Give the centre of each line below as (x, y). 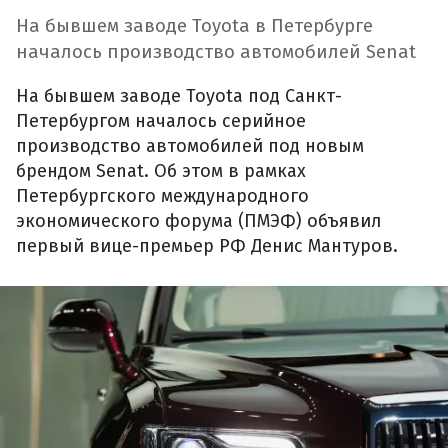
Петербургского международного (162, 195)
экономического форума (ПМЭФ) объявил (199, 220)
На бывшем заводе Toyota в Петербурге (194, 26)
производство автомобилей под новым (190, 145)
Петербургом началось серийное (161, 120)
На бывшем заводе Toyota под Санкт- (179, 95)
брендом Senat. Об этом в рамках (161, 170)
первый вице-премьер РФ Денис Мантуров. (207, 245)
